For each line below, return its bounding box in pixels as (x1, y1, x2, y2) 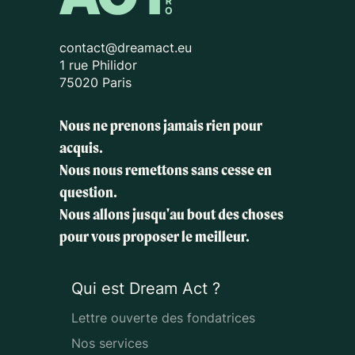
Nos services (71, 334, 148, 351)
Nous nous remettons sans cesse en (59, 160, 272, 179)
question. (59, 182, 117, 201)
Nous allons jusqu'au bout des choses (59, 204, 284, 223)
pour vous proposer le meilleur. (59, 227, 250, 246)
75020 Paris (59, 74, 132, 90)
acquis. (59, 138, 103, 157)
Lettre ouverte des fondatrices (71, 309, 255, 326)
